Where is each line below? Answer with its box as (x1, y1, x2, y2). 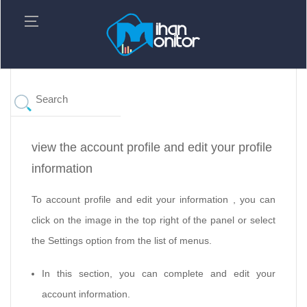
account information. (42, 288, 130, 300)
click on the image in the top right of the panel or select (32, 214, 275, 225)
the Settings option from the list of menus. (32, 235, 212, 246)
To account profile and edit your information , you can (32, 194, 275, 205)
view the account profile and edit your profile (32, 140, 272, 154)
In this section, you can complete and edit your (42, 268, 275, 280)
